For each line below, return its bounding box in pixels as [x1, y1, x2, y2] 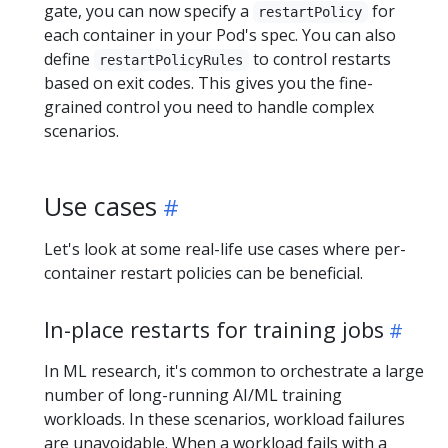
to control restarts [248, 48, 391, 70]
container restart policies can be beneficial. [44, 262, 363, 284]
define [44, 48, 94, 70]
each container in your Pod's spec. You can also [44, 24, 396, 46]
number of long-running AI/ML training [44, 384, 342, 406]
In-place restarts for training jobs [44, 315, 384, 344]
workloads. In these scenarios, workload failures [44, 408, 405, 430]
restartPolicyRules [99, 52, 244, 68]
